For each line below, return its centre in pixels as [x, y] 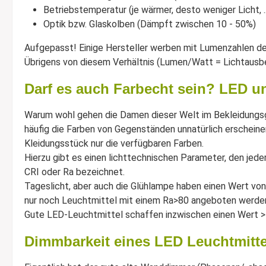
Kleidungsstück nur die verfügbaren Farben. [114, 143]
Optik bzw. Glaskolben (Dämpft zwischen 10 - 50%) [150, 24]
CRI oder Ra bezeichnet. [75, 172]
